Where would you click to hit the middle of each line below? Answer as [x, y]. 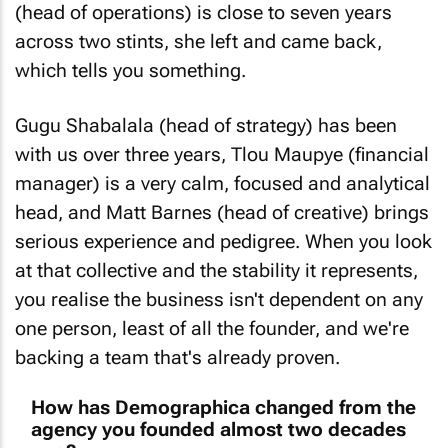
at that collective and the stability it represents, [216, 254]
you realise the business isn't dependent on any [219, 283]
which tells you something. [130, 55]
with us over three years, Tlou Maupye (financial [222, 138]
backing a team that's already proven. [177, 341]
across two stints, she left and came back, [198, 26]
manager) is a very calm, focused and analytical [222, 167]
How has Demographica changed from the [223, 392]
